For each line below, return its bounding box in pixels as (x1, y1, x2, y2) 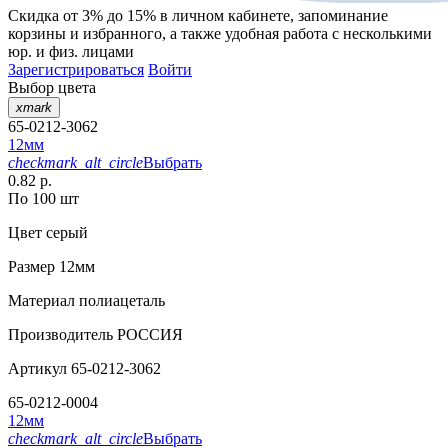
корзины (8, 25, 66, 43)
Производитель (8, 326, 113, 344)
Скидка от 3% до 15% (8, 7, 156, 25)
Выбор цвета (8, 79, 96, 97)
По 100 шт (8, 190, 79, 208)
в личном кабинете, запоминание (156, 7, 388, 25)
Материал (8, 292, 75, 310)
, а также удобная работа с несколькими (162, 25, 432, 43)
